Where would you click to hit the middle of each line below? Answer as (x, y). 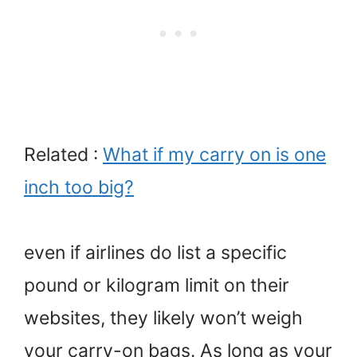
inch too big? (79, 187)
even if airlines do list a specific (155, 253)
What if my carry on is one (214, 154)
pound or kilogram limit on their (157, 286)
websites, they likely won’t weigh (163, 318)
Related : (63, 154)
